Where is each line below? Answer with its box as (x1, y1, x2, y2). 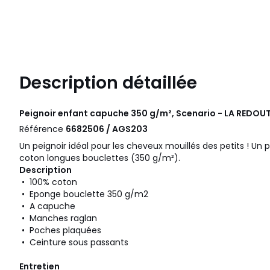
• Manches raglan (19, 212, 97, 225)
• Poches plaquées (19, 224, 101, 237)
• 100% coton (19, 176, 77, 189)
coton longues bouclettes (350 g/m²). (19, 152, 180, 165)
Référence (19, 123, 66, 136)
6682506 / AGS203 (66, 123, 148, 136)
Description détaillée (19, 71, 197, 95)
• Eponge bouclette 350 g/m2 (19, 188, 148, 201)
